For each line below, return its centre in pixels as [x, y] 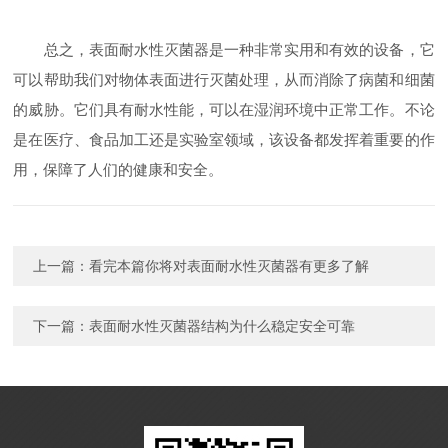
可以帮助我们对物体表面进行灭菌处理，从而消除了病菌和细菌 [224, 79]
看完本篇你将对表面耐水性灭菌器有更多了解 [229, 266]
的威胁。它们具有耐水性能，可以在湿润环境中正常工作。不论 [224, 109]
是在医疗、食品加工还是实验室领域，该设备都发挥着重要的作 [224, 139]
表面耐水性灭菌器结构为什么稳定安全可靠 [222, 326]
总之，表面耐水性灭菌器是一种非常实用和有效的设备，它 [224, 49]
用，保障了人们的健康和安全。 [118, 169]
